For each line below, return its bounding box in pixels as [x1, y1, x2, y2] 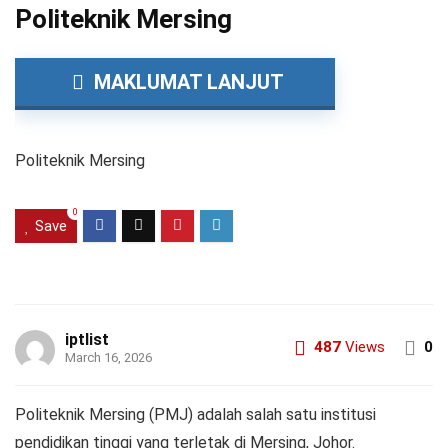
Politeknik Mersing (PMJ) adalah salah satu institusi [15, 404, 376, 424]
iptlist [65, 329, 109, 349]
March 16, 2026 [65, 349, 152, 365]
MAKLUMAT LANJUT [88, 70, 284, 94]
